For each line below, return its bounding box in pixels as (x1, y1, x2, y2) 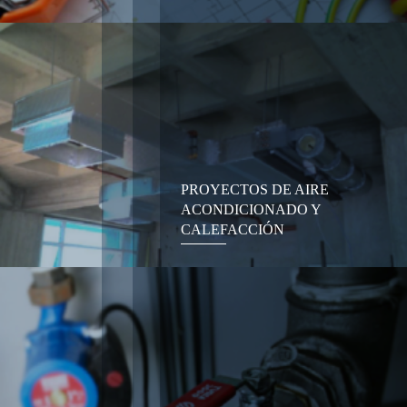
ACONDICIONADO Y (180, 201, 321, 217)
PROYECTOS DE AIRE (180, 181, 329, 197)
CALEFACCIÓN (180, 221, 284, 237)
